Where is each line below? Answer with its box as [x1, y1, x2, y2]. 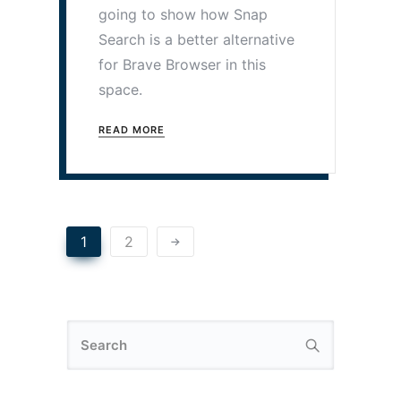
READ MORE [98, 124, 166, 137]
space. [98, 81, 142, 99]
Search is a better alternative [98, 30, 294, 49]
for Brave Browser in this [98, 55, 266, 74]
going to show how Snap [98, 5, 268, 24]
